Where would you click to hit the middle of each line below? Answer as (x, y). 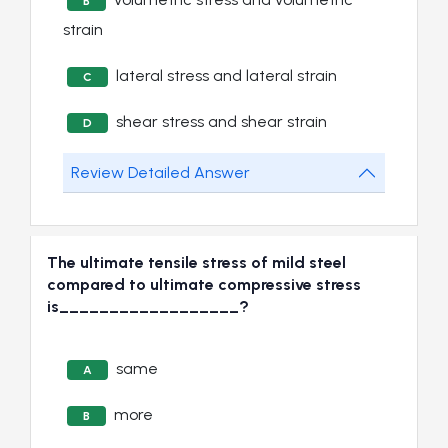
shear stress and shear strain (221, 122)
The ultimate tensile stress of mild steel (196, 263)
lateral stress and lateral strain (226, 76)
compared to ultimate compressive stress (204, 285)
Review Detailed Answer (160, 173)
